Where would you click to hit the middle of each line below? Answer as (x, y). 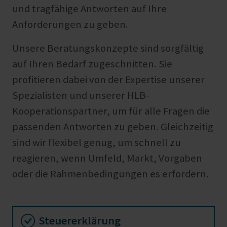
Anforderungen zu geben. (70, 25)
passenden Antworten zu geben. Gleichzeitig (113, 127)
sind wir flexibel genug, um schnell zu (97, 143)
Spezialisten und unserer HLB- (81, 96)
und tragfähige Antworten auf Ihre (89, 9)
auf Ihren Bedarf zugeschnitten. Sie (92, 64)
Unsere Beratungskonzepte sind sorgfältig (108, 48)
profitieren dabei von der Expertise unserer (108, 80)
